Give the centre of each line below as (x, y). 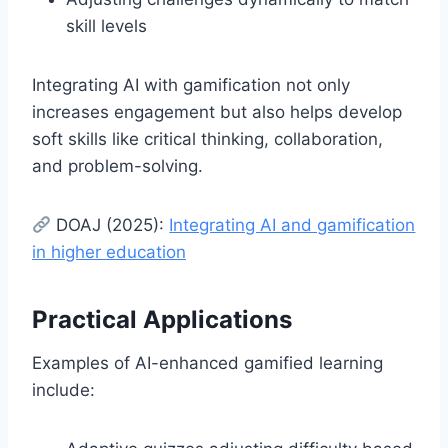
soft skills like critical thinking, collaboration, (207, 139)
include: (63, 390)
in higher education (109, 252)
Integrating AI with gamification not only (191, 85)
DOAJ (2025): (110, 225)
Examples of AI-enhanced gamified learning (207, 363)
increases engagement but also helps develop (217, 112)
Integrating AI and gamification (292, 225)
